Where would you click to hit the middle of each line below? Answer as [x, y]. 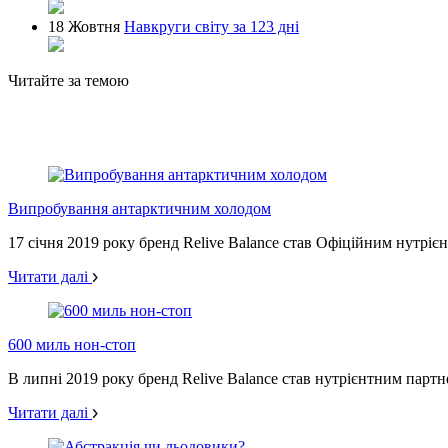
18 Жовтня [84, 26]
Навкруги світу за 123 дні [211, 26]
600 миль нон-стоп [72, 344]
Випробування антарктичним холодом [139, 208]
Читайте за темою [68, 80]
